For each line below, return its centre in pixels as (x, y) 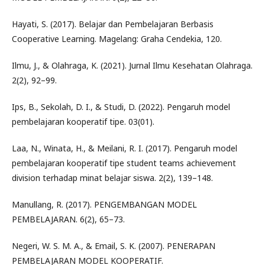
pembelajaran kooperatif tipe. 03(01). (83, 121)
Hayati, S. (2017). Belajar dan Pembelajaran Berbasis (113, 24)
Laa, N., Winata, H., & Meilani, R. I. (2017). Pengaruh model (125, 148)
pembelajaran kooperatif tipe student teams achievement (124, 163)
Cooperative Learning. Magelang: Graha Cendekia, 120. (117, 38)
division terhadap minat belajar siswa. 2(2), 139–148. (112, 177)
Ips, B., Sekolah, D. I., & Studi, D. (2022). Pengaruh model (121, 106)
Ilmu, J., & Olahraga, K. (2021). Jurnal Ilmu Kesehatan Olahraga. (132, 65)
